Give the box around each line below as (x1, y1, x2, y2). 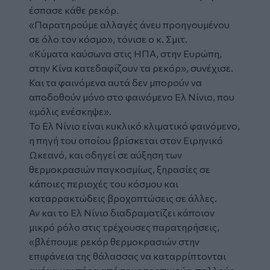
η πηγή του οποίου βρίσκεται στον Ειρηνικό (29, 134, 223, 146)
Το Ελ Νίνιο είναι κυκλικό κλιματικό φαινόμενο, (29, 119, 240, 131)
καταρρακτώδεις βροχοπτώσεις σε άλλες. (29, 192, 217, 204)
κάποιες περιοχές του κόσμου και (29, 177, 178, 189)
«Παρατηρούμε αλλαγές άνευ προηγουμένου (29, 18, 230, 30)
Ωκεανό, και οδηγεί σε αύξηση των (29, 148, 182, 160)
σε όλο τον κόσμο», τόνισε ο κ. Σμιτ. (29, 33, 187, 45)
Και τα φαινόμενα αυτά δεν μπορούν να (29, 76, 202, 88)
